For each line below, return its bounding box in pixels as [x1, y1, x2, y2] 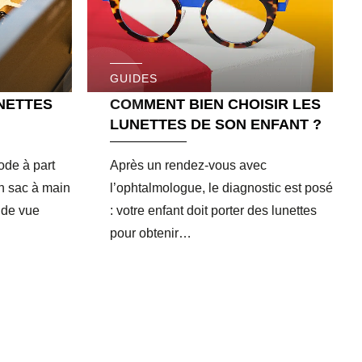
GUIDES [109, 71, 158, 85]
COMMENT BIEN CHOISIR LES [109, 95, 321, 112]
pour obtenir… [109, 225, 192, 240]
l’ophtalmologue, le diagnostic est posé [109, 180, 333, 195]
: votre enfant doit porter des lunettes [109, 203, 317, 217]
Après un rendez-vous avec [109, 158, 267, 172]
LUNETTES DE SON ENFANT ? [109, 116, 322, 133]
